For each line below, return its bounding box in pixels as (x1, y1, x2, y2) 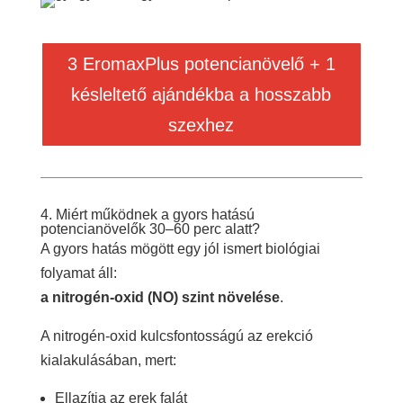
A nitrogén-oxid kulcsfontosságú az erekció (40, 327, 313, 344)
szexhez (168, 114, 235, 135)
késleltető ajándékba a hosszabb (71, 84, 332, 104)
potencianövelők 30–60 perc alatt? (40, 220, 260, 237)
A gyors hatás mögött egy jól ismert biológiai (40, 240, 320, 256)
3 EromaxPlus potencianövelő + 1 (67, 53, 336, 74)
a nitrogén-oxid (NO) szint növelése (40, 289, 280, 305)
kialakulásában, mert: (40, 352, 176, 368)
